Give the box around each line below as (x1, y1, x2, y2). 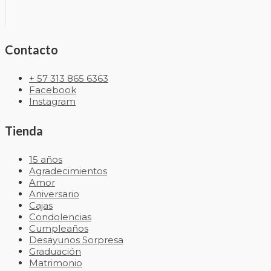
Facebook (29, 84, 76, 96)
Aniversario (29, 188, 79, 200)
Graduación (29, 246, 81, 258)
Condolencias (29, 211, 91, 223)
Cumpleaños (29, 223, 88, 235)
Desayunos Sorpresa (29, 234, 123, 246)
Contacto (5, 42, 58, 57)
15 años (29, 154, 62, 166)
